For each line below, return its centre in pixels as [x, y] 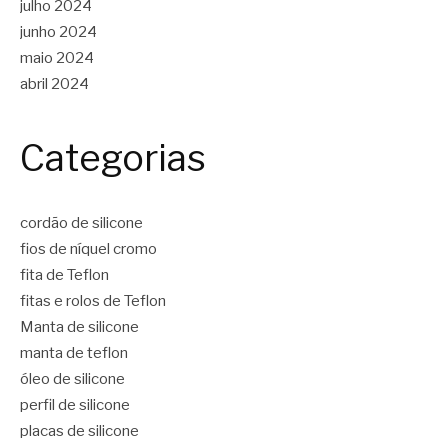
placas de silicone [79, 431]
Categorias [113, 157]
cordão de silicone [81, 223]
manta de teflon [74, 353]
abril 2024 [54, 83]
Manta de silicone [79, 327]
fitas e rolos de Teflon [93, 301]
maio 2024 [57, 57]
